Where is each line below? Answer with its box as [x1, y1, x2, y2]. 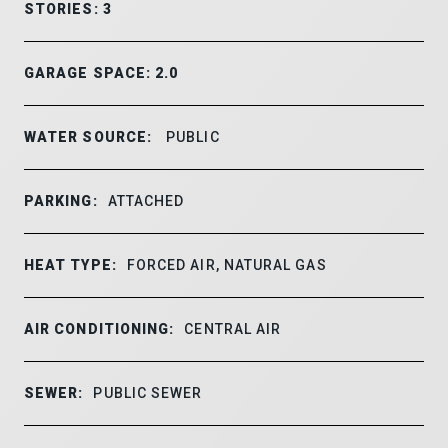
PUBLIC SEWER [93, 384, 203, 401]
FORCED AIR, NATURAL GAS [126, 256, 327, 273]
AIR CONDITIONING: [24, 320, 175, 337]
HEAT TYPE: [24, 256, 117, 273]
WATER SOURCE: [24, 128, 153, 145]
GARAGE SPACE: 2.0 [24, 64, 179, 81]
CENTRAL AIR [184, 320, 282, 337]
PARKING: [24, 192, 98, 209]
